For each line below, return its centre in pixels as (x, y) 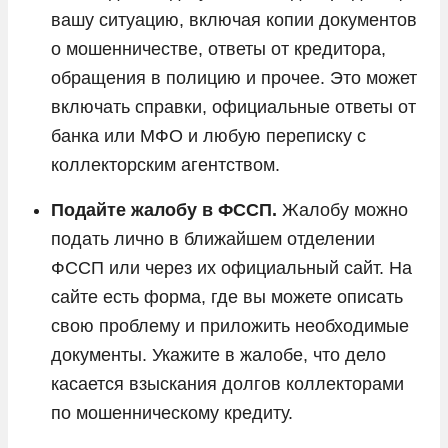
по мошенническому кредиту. (172, 412)
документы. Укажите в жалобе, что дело (218, 354)
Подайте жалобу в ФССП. (164, 209)
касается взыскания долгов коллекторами (227, 383)
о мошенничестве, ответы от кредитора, (218, 48)
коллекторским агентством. (165, 164)
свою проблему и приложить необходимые (230, 325)
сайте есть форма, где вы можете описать (227, 296)
